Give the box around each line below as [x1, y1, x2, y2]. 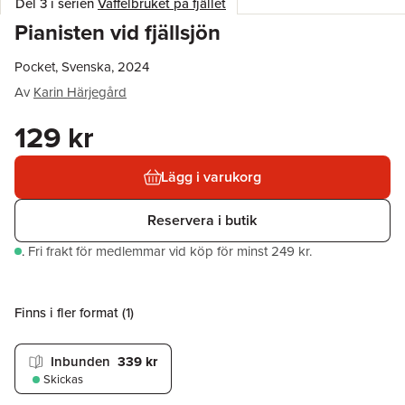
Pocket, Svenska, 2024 [14, 57, 149, 77]
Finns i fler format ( [14, 303, 126, 323]
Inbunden [51, 352, 110, 371]
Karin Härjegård [33, 82, 127, 102]
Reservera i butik [147, 210, 258, 231]
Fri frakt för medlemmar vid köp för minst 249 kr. [28, 241, 312, 261]
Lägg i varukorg [161, 166, 262, 187]
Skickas [43, 371, 83, 388]
